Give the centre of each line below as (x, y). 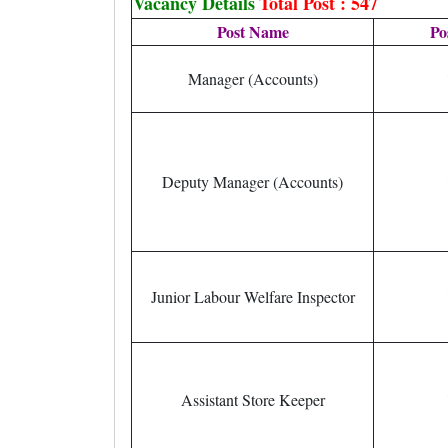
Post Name (252, 31)
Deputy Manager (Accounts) (252, 181)
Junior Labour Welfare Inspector (252, 296)
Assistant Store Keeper (252, 399)
